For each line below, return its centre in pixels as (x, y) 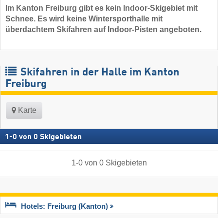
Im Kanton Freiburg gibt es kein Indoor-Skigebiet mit (101, 8)
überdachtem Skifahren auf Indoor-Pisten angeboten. (103, 30)
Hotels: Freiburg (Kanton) (64, 206)
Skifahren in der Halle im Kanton (99, 73)
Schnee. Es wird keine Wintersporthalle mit (84, 19)
